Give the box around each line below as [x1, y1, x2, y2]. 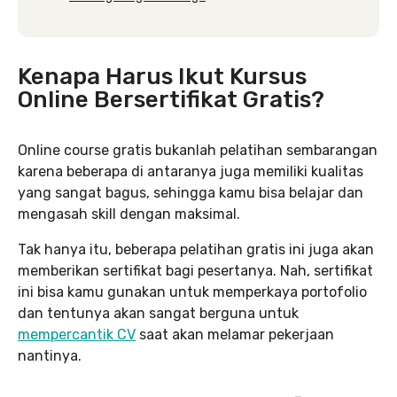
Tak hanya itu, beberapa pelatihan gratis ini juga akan [18, 241, 374, 258]
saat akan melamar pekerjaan [136, 326, 334, 343]
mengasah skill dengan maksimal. [18, 206, 240, 222]
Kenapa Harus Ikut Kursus [18, 63, 307, 90]
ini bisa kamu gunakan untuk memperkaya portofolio [18, 284, 367, 300]
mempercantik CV [18, 326, 136, 343]
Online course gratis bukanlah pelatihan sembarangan [18, 142, 378, 159]
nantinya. [18, 347, 82, 364]
